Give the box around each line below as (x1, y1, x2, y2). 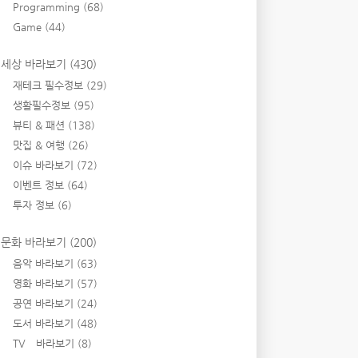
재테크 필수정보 (13, 79, 86, 91)
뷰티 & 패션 (13, 119, 68, 131)
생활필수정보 (13, 99, 74, 111)
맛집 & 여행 (13, 139, 68, 151)
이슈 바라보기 (13, 159, 77, 171)
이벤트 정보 (13, 179, 67, 191)
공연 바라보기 (13, 297, 77, 309)
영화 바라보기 (13, 277, 77, 289)
